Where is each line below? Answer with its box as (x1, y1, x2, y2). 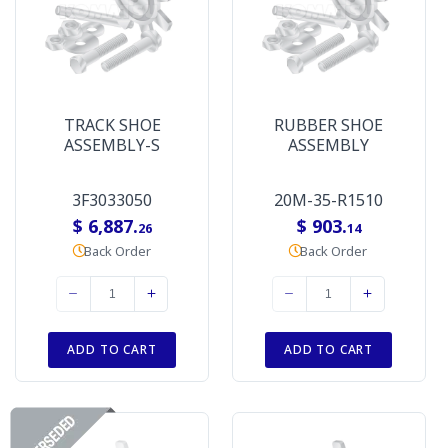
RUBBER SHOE (274, 114, 383, 137)
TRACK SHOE (63, 114, 161, 137)
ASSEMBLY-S (64, 134, 160, 157)
